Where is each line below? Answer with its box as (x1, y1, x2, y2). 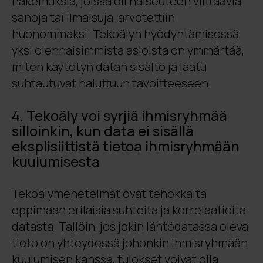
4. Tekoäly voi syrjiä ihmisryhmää (12, 106, 227, 125)
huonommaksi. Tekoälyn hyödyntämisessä (12, 26, 239, 42)
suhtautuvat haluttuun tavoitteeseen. (12, 75, 211, 91)
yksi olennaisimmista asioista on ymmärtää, (12, 42, 244, 58)
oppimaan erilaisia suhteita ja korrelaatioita (12, 202, 246, 218)
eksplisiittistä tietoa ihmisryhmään (12, 136, 240, 156)
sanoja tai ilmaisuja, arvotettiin (12, 9, 175, 25)
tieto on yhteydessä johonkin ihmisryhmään (12, 235, 248, 251)
